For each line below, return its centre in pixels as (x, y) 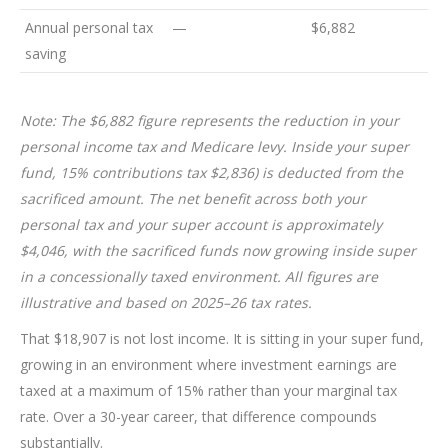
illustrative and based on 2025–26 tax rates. (166, 303)
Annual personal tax (89, 28)
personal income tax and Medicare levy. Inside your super (214, 147)
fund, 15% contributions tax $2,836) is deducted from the (211, 173)
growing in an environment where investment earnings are (208, 365)
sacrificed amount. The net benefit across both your (193, 199)
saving (45, 54)
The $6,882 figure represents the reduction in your (229, 121)
